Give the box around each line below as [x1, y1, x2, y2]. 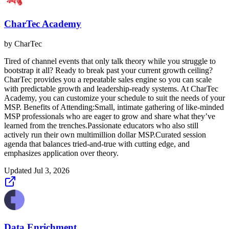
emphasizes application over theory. [4, 149, 119, 158]
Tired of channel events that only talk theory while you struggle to [4, 57, 216, 66]
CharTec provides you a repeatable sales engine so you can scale [4, 75, 212, 84]
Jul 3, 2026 [34, 166, 70, 175]
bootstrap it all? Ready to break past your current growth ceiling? [4, 66, 213, 75]
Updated [4, 166, 34, 175]
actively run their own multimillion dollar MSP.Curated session [4, 130, 206, 140]
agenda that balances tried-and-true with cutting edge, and [4, 140, 190, 149]
